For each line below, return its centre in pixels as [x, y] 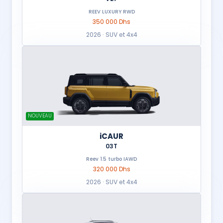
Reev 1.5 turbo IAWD [111, 159]
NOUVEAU [40, 116]
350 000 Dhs [111, 22]
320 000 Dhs [111, 169]
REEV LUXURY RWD [111, 12]
